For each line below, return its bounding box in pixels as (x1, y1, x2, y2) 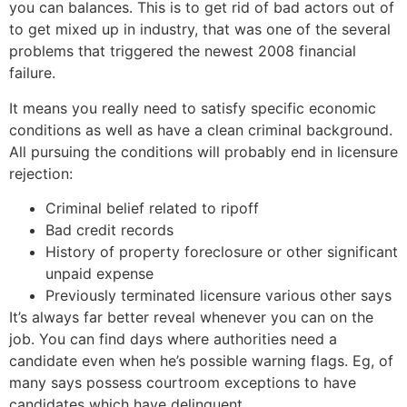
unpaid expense (45, 264, 154, 283)
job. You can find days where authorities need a (9, 330, 337, 349)
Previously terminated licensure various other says (45, 286, 392, 305)
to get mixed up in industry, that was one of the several (9, 20, 391, 39)
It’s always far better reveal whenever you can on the (9, 308, 373, 327)
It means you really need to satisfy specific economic (9, 98, 376, 117)
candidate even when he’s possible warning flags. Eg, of (9, 352, 393, 371)
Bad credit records (45, 221, 174, 240)
